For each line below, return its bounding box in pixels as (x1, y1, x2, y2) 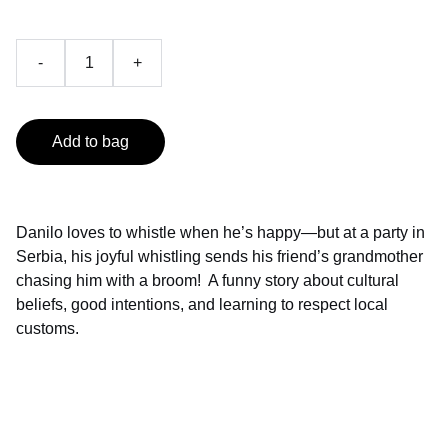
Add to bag (52, 133, 129, 150)
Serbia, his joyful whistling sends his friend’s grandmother (16, 248, 423, 265)
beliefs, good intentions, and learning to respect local (16, 296, 388, 313)
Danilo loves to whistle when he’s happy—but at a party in (16, 224, 425, 241)
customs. (16, 320, 79, 337)
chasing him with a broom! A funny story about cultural (16, 272, 399, 289)
